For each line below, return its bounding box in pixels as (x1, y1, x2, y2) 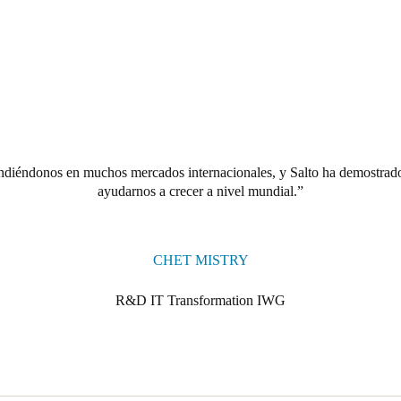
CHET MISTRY (152, 252, 249, 268)
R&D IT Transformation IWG (115, 293, 286, 308)
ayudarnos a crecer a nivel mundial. (98, 183, 297, 199)
